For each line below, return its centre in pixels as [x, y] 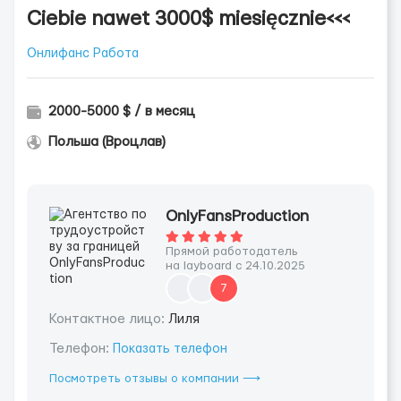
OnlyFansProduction [237, 216]
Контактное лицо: [109, 319]
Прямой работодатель [232, 252]
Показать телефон [170, 349]
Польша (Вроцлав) [107, 142]
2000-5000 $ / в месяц [122, 111]
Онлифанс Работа [83, 54]
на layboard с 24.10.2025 [235, 266]
